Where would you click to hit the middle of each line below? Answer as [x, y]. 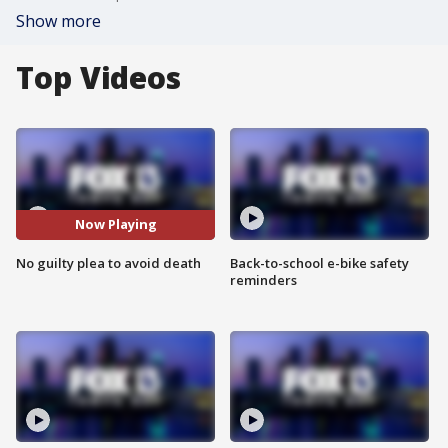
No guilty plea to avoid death [108, 262]
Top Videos [98, 77]
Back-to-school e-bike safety [319, 262]
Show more [58, 21]
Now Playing [115, 224]
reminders [263, 279]
